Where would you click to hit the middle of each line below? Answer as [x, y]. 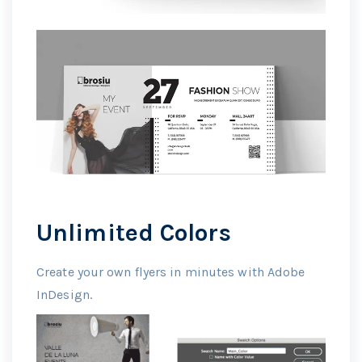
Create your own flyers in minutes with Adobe [171, 272]
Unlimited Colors [134, 233]
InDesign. [64, 295]
